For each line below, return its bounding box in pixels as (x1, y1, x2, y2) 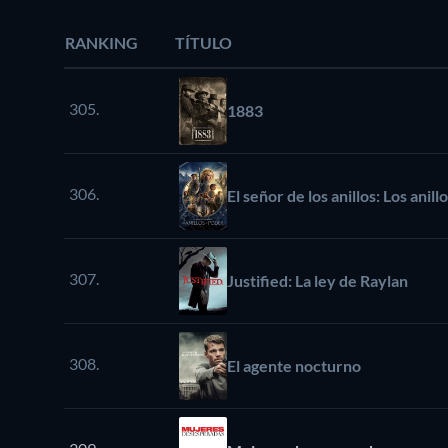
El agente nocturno (227, 355, 361, 375)
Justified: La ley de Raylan (227, 270, 408, 290)
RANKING (65, 32, 138, 52)
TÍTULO (175, 32, 232, 52)
